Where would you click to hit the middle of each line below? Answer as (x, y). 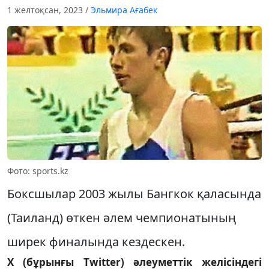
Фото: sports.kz (38, 171)
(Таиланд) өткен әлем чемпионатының (122, 217)
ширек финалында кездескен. (96, 241)
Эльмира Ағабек (124, 10)
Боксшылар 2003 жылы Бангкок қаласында (134, 193)
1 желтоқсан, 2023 (46, 10)
